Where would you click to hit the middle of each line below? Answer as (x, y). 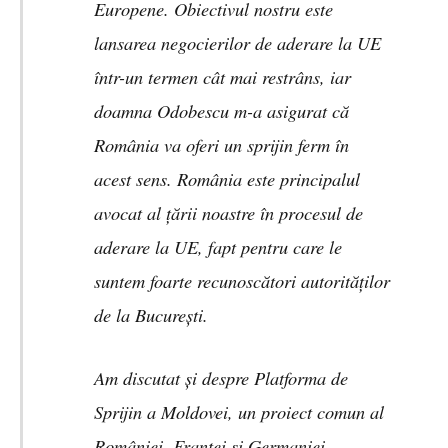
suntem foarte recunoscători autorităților (241, 281)
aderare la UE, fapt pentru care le (217, 247)
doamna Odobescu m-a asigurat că (221, 111)
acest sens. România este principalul (226, 179)
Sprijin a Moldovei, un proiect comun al (238, 411)
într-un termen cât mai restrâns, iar (222, 77)
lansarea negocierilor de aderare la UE (237, 43)
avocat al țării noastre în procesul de (228, 213)
